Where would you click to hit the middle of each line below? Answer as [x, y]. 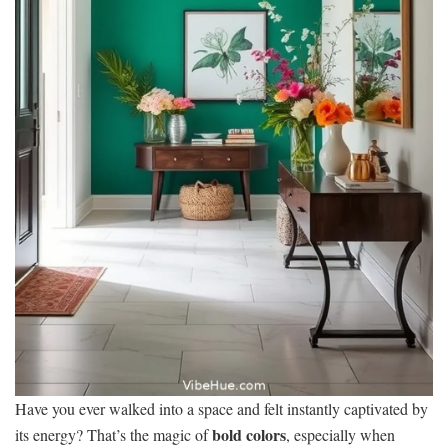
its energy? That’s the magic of [113, 434]
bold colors [249, 434]
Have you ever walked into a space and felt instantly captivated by [221, 408]
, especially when [340, 434]
